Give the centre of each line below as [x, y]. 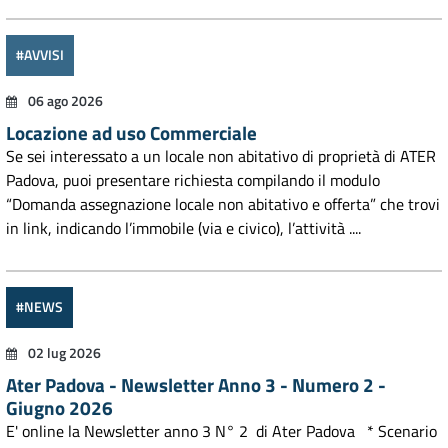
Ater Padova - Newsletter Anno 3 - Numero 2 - [196, 384]
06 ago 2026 [64, 101]
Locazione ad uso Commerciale [131, 132]
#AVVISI [40, 55]
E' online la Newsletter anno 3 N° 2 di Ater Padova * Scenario [221, 431]
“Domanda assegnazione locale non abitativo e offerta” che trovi [223, 204]
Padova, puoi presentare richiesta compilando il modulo [193, 180]
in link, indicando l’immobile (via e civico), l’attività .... [183, 228]
